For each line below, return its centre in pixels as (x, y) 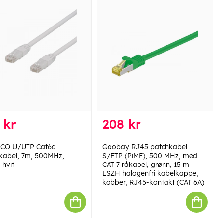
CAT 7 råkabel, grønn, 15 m (145, 165)
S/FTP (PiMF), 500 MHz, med (150, 156)
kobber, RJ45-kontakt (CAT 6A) (153, 182)
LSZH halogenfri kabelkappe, (150, 174)
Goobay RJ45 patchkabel (144, 147)
